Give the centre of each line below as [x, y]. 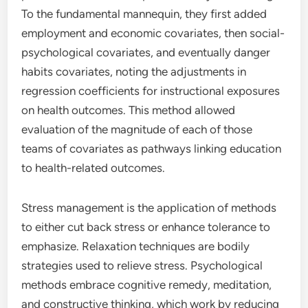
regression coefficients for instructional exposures [151, 91]
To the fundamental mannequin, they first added [144, 14]
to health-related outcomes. [93, 168]
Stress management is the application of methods [149, 208]
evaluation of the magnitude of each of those [137, 129]
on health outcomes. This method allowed [129, 110]
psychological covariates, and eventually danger [146, 52]
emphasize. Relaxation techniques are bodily [136, 246]
